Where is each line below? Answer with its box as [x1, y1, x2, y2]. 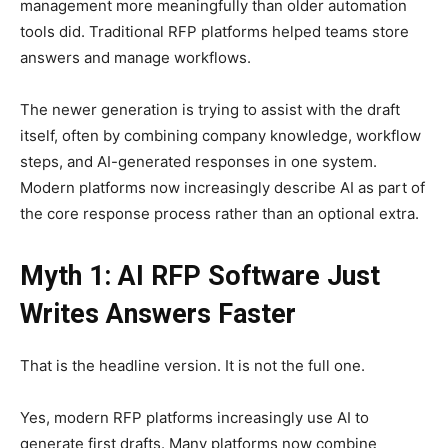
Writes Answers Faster [20, 298, 296, 331]
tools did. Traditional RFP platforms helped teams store [20, 22, 409, 42]
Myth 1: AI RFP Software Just [20, 260, 380, 293]
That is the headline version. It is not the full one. [20, 356, 365, 376]
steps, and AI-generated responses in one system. [20, 152, 377, 172]
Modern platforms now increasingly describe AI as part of [20, 178, 425, 198]
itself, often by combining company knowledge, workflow [20, 126, 421, 146]
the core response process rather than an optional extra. [20, 204, 419, 224]
